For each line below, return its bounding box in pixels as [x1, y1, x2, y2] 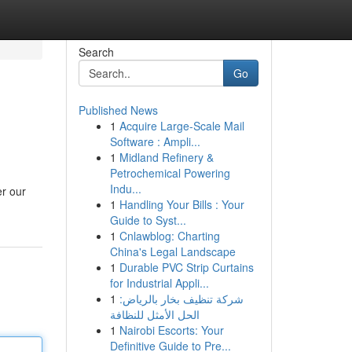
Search [78, 44, 114, 60]
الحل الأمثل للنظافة [109, 306, 200, 322]
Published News [78, 102, 158, 118]
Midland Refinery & [119, 149, 214, 165]
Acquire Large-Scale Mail [119, 118, 244, 134]
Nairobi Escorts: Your [119, 322, 224, 338]
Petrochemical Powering [109, 165, 230, 181]
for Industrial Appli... [109, 275, 209, 291]
